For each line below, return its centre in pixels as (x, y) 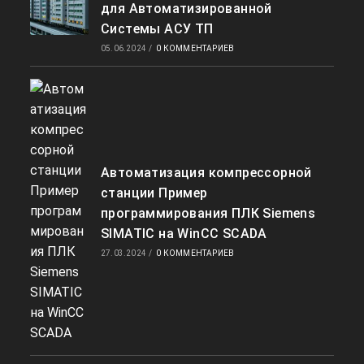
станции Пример (154, 193)
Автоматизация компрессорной (206, 173)
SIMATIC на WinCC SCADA (184, 234)
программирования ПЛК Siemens (208, 214)
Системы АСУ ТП (157, 28)
